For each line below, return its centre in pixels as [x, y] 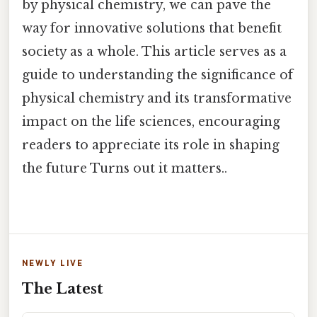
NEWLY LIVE [53, 263]
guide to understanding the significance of [157, 75]
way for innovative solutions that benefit [152, 29]
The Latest [63, 288]
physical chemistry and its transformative [157, 99]
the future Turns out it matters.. [125, 169]
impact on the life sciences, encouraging [151, 122]
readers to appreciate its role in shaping [151, 145]
